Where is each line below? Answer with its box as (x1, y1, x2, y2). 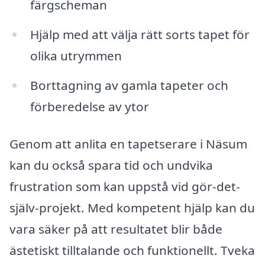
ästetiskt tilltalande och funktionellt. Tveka (9, 242, 255, 259)
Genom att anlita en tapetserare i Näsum (9, 135, 247, 153)
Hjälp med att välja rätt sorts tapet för (30, 25, 250, 43)
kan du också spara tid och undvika (9, 157, 213, 174)
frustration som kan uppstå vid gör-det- (9, 178, 240, 195)
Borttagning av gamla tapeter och (30, 76, 228, 93)
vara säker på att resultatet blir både (9, 221, 222, 238)
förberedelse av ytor (30, 98, 149, 115)
